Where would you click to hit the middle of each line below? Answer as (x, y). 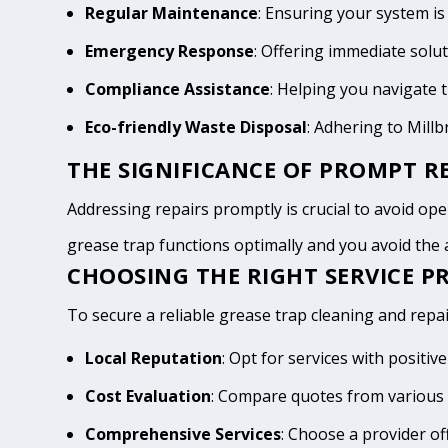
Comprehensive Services (183, 433)
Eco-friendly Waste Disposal (196, 127)
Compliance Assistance (178, 89)
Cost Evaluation (148, 395)
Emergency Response (170, 51)
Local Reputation (154, 357)
